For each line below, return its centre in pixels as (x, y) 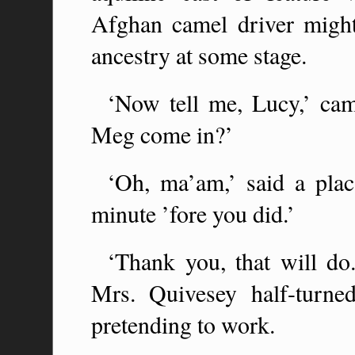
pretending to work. (183, 324)
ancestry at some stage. (199, 55)
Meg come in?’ (162, 134)
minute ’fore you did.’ (193, 213)
